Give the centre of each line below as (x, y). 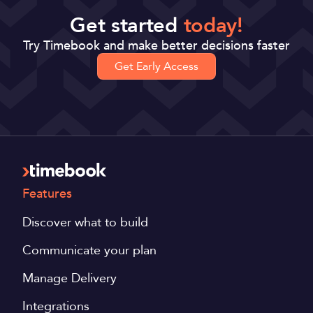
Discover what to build (85, 222)
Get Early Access (156, 67)
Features (47, 193)
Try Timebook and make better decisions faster (156, 46)
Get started (127, 26)
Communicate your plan (89, 250)
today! (213, 26)
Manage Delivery (70, 278)
